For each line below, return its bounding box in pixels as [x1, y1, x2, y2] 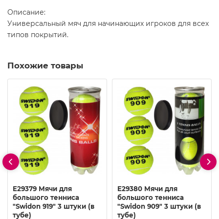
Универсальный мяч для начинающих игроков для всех [7, 19, 209, 28]
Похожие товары [7, 60, 83, 70]
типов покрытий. [7, 30, 68, 39]
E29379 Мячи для [13, 185, 72, 193]
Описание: [7, 7, 45, 17]
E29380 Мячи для [117, 185, 177, 193]
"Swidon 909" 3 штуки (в [117, 202, 201, 211]
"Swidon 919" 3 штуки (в [13, 202, 94, 211]
